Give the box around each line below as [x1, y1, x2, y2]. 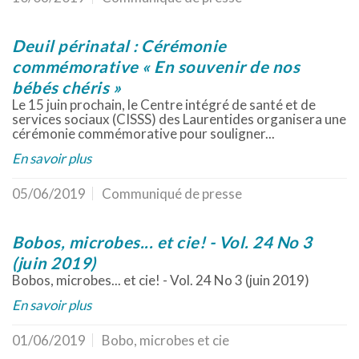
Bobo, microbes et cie [102, 332, 229, 349]
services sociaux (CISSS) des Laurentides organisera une [12, 111, 346, 127]
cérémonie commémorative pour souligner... [12, 125, 275, 142]
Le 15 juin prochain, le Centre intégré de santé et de [12, 96, 316, 113]
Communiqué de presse [102, 185, 242, 202]
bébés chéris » [12, 78, 121, 97]
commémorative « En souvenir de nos [12, 57, 300, 76]
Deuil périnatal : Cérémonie [12, 36, 227, 55]
